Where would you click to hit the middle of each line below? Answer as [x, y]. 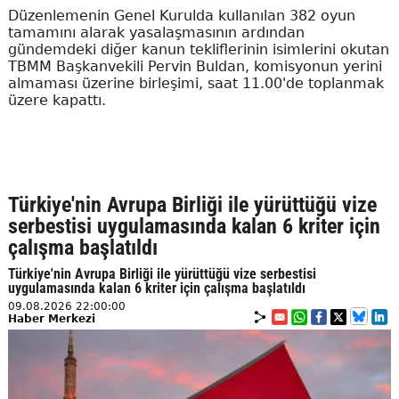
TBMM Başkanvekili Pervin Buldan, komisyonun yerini [195, 66]
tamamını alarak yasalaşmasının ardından [156, 33]
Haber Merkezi [51, 319]
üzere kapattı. [59, 100]
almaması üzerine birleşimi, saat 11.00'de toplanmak [195, 83]
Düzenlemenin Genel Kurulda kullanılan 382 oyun [181, 16]
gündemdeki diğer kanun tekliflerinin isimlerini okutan [198, 49]
